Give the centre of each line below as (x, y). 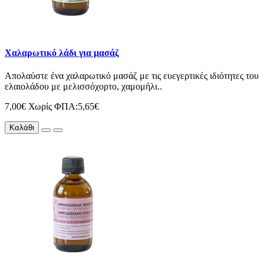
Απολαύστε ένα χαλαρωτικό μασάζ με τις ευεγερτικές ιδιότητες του (132, 76)
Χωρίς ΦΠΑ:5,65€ (64, 107)
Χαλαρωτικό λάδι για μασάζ (62, 52)
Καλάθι (22, 128)
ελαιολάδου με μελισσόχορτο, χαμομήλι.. (83, 87)
